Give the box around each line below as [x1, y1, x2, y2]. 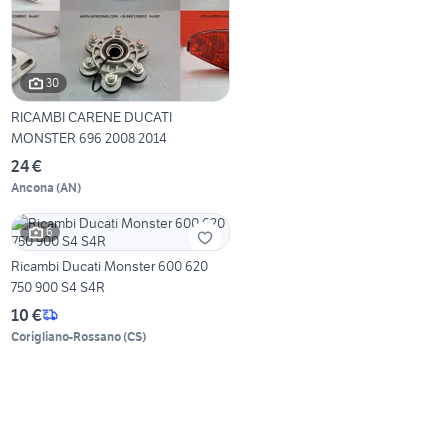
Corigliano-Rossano [11, 328, 122, 344]
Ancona [11, 179, 55, 195]
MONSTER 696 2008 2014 [11, 128, 168, 147]
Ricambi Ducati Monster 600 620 [11, 256, 209, 275]
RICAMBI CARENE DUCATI [11, 107, 173, 126]
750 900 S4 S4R [11, 277, 106, 296]
